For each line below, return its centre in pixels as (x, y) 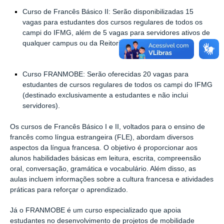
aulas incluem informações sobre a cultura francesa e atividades (112, 179)
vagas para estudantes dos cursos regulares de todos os (112, 22)
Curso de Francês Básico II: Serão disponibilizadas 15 (108, 11)
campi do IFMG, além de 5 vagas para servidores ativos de (116, 32)
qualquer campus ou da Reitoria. (74, 43)
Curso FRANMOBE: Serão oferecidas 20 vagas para (105, 74)
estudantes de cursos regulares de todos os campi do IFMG (117, 85)
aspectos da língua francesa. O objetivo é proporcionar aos (104, 147)
